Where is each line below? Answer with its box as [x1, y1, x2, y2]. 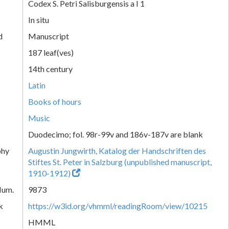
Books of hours [28, 96, 81, 106]
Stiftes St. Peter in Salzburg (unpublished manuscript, [28, 156, 212, 167]
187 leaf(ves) [28, 47, 74, 57]
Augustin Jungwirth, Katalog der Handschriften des [28, 145, 206, 155]
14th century [28, 63, 73, 74]
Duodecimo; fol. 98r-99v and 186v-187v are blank [28, 129, 203, 139]
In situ [28, 14, 49, 25]
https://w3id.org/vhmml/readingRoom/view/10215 [28, 200, 208, 211]
